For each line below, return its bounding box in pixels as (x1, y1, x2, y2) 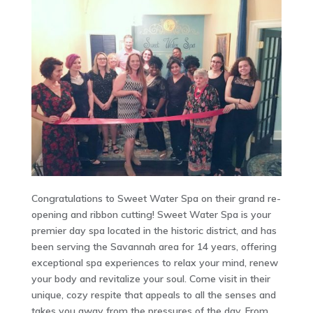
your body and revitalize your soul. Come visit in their (31, 272, 270, 285)
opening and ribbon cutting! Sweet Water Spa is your (31, 208, 271, 221)
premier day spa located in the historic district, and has (31, 224, 277, 237)
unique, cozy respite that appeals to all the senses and (31, 288, 276, 301)
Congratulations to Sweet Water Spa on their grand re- (31, 191, 281, 205)
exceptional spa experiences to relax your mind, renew (31, 256, 278, 269)
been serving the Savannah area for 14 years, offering (31, 240, 277, 253)
